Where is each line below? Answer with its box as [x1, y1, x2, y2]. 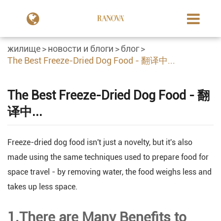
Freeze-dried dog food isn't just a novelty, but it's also [7, 138, 192, 147]
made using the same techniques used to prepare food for [7, 152, 209, 162]
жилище [7, 43, 40, 54]
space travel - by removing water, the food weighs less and [7, 167, 212, 177]
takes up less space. [7, 182, 77, 191]
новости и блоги [48, 43, 113, 54]
